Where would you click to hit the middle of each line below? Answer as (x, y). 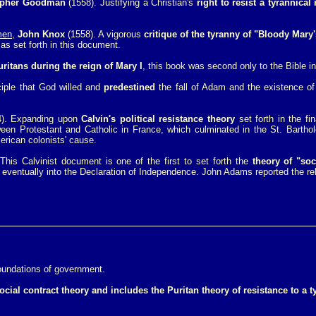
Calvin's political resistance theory (158, 119)
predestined (130, 87)
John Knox (41, 34)
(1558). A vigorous (104, 34)
